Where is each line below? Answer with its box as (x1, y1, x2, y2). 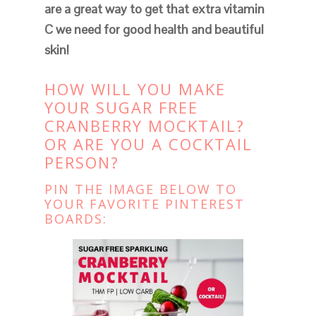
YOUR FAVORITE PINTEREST (44, 195, 245, 213)
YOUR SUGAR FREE (44, 97, 198, 119)
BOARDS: (44, 210, 107, 228)
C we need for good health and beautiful (44, 21, 264, 38)
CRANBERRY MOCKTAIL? (44, 115, 245, 137)
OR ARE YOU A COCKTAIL (44, 133, 253, 155)
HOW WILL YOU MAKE (44, 78, 226, 100)
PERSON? (44, 152, 119, 174)
